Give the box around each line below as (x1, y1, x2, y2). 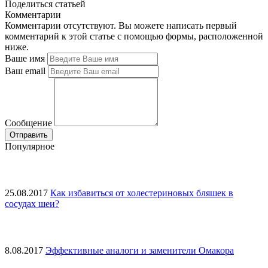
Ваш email (5, 66, 45, 77)
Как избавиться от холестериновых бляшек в (50, 188, 233, 199)
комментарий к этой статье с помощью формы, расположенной (5, 31, 263, 42)
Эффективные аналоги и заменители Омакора (45, 245, 234, 256)
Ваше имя (5, 53, 45, 64)
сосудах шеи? (5, 199, 59, 209)
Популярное (5, 141, 54, 152)
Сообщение (5, 118, 52, 129)
